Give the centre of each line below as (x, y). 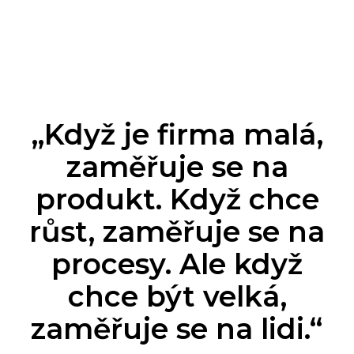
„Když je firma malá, (177, 135)
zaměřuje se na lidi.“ (177, 329)
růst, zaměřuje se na (177, 232)
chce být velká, (177, 297)
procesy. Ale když (177, 264)
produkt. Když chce (177, 200)
